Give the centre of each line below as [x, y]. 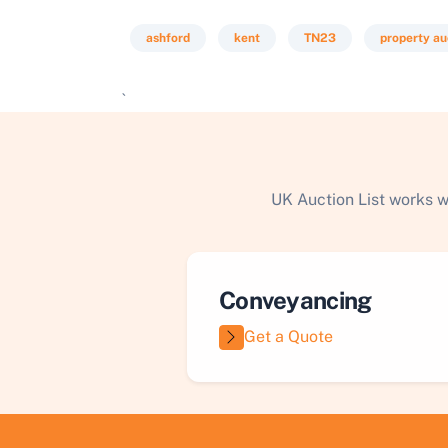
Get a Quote [288, 336]
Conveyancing [295, 300]
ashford [168, 38]
